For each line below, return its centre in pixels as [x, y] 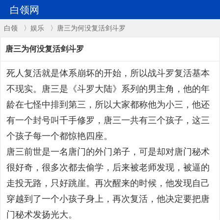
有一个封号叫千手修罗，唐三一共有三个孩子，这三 [108, 120]
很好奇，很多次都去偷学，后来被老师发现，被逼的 [108, 167]
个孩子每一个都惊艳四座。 [59, 136]
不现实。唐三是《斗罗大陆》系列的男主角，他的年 [108, 89]
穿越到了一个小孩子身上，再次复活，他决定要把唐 [108, 199]
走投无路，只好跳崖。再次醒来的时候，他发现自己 [108, 183]
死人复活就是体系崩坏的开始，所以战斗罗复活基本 [108, 73]
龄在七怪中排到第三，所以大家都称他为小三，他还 [108, 105]
